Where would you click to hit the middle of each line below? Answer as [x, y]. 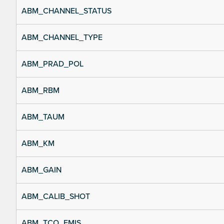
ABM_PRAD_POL [52, 64]
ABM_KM [38, 144]
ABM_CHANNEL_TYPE [62, 38]
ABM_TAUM [43, 117]
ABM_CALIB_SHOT [56, 197]
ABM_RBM [40, 91]
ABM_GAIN [41, 170]
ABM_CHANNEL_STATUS [66, 11]
